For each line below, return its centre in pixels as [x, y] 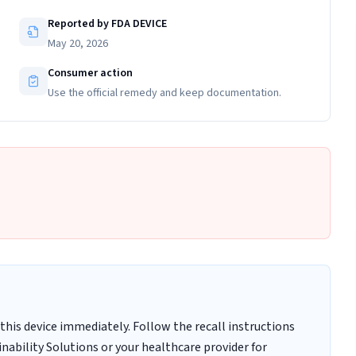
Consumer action [90, 73]
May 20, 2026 [78, 44]
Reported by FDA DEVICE [107, 24]
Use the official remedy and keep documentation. [164, 93]
